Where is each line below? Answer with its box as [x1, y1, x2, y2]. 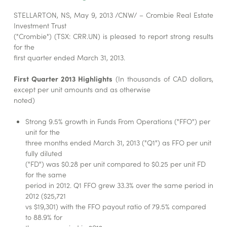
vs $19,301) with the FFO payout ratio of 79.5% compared [25, 201, 207, 212]
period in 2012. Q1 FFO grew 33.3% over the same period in [25, 180, 214, 191]
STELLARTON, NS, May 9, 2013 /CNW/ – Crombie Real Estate [13, 10, 214, 20]
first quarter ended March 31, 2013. [13, 52, 125, 63]
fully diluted [25, 148, 63, 159]
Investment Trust [13, 20, 66, 31]
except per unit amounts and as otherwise [13, 84, 150, 95]
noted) [13, 95, 35, 105]
